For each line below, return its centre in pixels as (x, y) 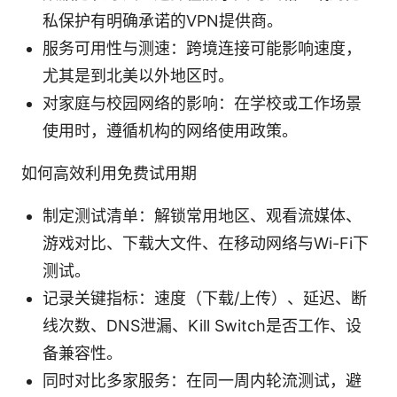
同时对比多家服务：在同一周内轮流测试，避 (202, 381)
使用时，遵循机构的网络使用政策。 (170, 131)
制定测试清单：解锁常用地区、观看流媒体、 (202, 216)
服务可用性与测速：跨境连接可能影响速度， (202, 49)
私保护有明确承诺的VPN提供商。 (163, 21)
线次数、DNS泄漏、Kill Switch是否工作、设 (202, 326)
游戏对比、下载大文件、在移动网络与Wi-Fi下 (206, 244)
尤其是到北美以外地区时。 (138, 76)
